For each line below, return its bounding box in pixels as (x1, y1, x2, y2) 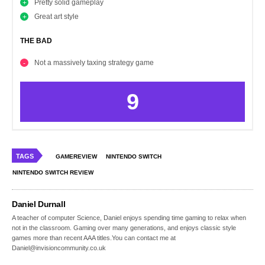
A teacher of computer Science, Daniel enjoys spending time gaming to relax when (12, 214, 247, 222)
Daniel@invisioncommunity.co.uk (12, 244, 106, 252)
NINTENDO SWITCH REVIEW (12, 169, 93, 176)
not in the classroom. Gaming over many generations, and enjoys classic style (12, 224, 237, 232)
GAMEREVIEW (56, 153, 97, 160)
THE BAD (20, 37, 52, 46)
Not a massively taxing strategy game (34, 59, 154, 67)
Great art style (34, 12, 79, 21)
